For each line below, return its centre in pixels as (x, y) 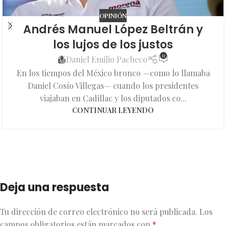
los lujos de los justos (113, 44)
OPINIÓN (113, 16)
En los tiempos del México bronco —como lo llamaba (113, 73)
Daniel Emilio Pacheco (107, 60)
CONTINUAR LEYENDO (113, 110)
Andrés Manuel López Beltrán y (113, 29)
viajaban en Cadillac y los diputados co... (113, 98)
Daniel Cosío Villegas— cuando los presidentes (113, 86)
